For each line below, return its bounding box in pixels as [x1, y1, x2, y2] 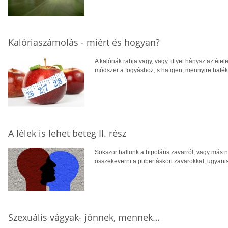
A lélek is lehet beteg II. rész [8, 127, 126, 139]
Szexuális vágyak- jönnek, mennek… [8, 211, 160, 223]
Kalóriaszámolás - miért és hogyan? [8, 36, 160, 48]
